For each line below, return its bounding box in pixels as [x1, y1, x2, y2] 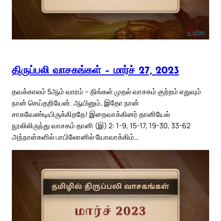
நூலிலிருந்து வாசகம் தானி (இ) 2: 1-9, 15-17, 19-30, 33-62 [12, 120, 190, 131]
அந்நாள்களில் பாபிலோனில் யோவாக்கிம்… [12, 132, 139, 142]
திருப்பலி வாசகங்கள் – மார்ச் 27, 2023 [12, 65, 179, 76]
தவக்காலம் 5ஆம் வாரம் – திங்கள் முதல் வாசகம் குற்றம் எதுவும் [12, 86, 201, 97]
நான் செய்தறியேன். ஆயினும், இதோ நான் [12, 98, 139, 108]
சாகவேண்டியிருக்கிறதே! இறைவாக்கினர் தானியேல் [12, 109, 170, 119]
